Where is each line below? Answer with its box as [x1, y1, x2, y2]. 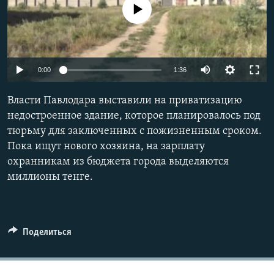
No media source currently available [57, 4, 226, 16]
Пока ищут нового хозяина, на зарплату [7, 141, 205, 153]
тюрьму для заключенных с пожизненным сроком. [7, 125, 262, 138]
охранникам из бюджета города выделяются [7, 156, 229, 168]
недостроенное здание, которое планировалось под [7, 110, 261, 122]
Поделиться [22, 228, 72, 238]
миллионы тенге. [7, 171, 93, 183]
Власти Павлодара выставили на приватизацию [7, 95, 242, 107]
